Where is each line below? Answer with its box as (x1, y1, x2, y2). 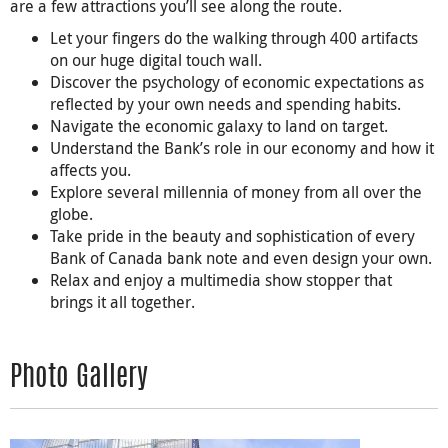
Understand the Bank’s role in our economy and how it (50, 136, 434, 159)
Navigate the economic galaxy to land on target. (50, 114, 388, 137)
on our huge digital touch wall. (50, 48, 262, 71)
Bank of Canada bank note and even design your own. (50, 246, 432, 269)
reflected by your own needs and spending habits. (50, 92, 401, 115)
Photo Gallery (10, 364, 148, 393)
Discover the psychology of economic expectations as (50, 70, 424, 93)
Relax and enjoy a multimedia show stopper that (50, 268, 392, 291)
